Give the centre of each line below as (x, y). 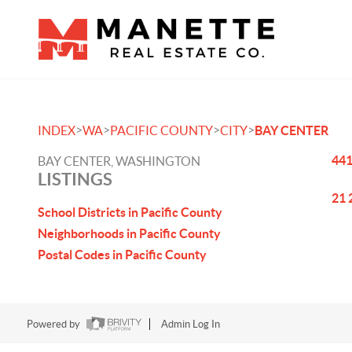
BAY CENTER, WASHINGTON (119, 161)
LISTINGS (75, 179)
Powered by (54, 324)
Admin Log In (190, 324)
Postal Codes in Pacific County (122, 255)
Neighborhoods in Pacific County (129, 233)
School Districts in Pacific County (130, 212)
